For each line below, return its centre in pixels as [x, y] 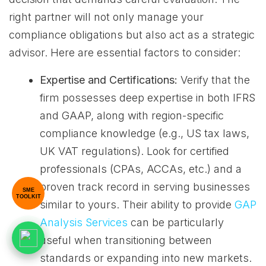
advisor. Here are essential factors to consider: [125, 53]
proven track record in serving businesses [145, 187]
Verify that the [214, 80]
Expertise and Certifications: [109, 80]
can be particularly [176, 222]
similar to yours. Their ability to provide [137, 205]
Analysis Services [84, 222]
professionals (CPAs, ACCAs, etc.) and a [141, 169]
